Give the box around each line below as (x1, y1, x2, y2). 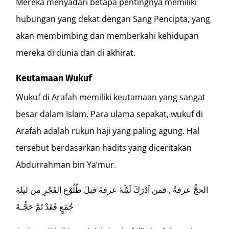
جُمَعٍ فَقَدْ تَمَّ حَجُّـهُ (16, 200, 74, 212)
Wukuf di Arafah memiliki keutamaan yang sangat (16, 91, 206, 103)
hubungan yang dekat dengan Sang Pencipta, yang (16, 13, 211, 25)
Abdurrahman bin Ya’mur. (16, 158, 117, 170)
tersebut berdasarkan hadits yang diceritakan (16, 142, 192, 153)
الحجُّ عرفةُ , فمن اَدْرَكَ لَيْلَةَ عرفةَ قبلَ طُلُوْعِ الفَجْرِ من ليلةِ (16, 184, 209, 195)
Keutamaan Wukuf (16, 72, 92, 84)
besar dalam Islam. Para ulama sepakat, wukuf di (16, 108, 203, 120)
